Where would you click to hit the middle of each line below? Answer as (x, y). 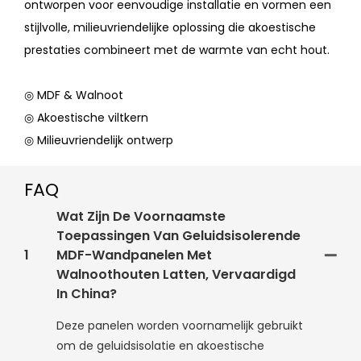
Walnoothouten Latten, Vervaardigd (176, 275)
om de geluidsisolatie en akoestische (160, 346)
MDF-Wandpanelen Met (134, 255)
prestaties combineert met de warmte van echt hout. (177, 50)
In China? (87, 294)
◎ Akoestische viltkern (86, 118)
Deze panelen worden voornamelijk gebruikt (180, 326)
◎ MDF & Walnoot (74, 95)
